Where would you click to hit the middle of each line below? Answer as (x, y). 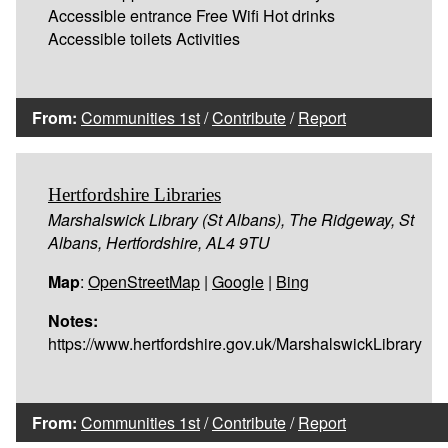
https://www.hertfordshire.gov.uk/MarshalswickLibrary (235, 343)
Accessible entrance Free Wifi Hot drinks (191, 15)
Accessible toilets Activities (144, 38)
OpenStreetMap (144, 281)
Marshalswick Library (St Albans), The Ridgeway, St (231, 219)
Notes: (73, 320)
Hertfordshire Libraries (134, 194)
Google (238, 281)
